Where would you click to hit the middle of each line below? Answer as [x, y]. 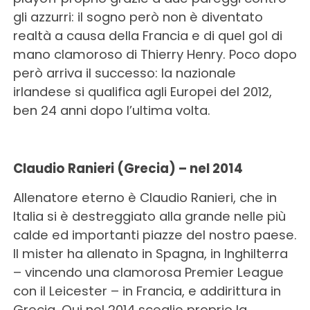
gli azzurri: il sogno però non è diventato [138, 17]
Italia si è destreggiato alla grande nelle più [149, 216]
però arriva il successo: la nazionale [124, 73]
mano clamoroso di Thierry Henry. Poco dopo [155, 54]
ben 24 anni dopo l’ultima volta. [111, 110]
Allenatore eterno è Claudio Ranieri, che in [145, 198]
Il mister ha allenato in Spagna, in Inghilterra [150, 254]
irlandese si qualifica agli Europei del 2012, [142, 92]
